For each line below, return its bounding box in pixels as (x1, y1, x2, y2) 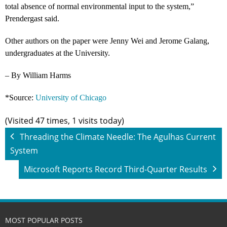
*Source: (5, 93, 35, 102)
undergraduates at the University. (5, 48, 110, 57)
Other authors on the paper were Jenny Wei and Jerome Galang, (5, 36, 209, 45)
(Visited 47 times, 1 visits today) (5, 115, 124, 126)
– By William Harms (5, 70, 71, 80)
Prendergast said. (5, 14, 59, 23)
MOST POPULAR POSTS (5, 215, 83, 225)
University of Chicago (35, 93, 106, 102)
